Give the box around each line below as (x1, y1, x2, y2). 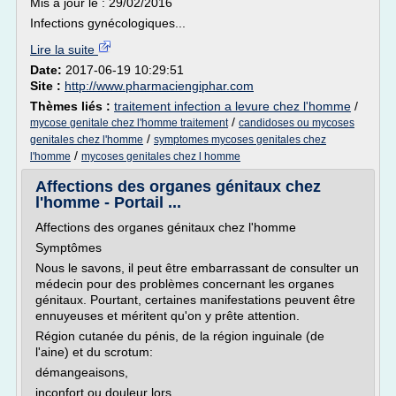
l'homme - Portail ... (35, 194, 181, 211)
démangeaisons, (35, 365, 128, 379)
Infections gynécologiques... (30, 16, 186, 30)
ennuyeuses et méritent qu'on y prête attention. (35, 308, 300, 323)
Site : (30, 79, 65, 93)
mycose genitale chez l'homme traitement (30, 117, 228, 129)
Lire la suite (30, 42, 98, 57)
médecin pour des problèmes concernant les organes (35, 277, 334, 291)
